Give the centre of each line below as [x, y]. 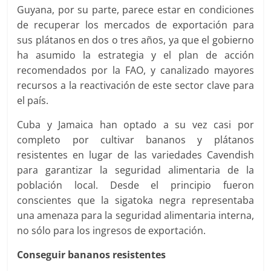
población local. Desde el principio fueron [135, 185]
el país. [33, 100]
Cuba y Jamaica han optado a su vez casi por [135, 125]
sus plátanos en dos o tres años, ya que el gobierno [135, 40]
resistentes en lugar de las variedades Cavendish [135, 155]
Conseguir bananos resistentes [92, 255]
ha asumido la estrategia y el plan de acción [135, 55]
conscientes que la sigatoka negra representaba [135, 200]
